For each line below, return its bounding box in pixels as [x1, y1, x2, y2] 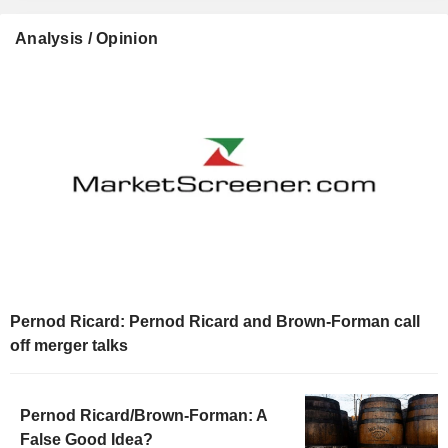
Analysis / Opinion [15, 30, 159, 48]
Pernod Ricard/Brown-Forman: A [20, 406, 267, 424]
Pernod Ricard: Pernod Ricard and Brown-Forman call [10, 312, 420, 330]
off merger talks [10, 336, 128, 354]
